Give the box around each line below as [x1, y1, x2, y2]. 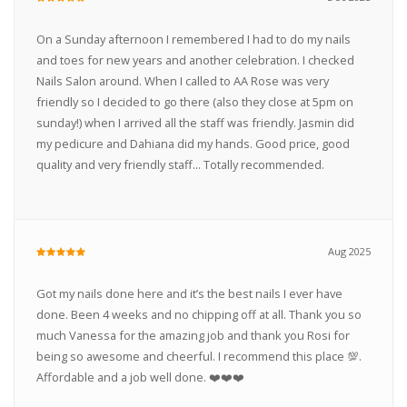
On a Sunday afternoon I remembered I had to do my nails [35, 31, 351, 48]
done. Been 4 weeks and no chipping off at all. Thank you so [35, 306, 362, 323]
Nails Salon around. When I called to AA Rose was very [35, 73, 329, 90]
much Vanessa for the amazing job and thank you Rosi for [35, 327, 350, 344]
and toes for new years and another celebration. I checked [35, 52, 354, 69]
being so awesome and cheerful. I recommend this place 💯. [35, 348, 362, 365]
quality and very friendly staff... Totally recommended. [35, 156, 324, 174]
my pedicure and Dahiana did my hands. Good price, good [35, 135, 350, 153]
